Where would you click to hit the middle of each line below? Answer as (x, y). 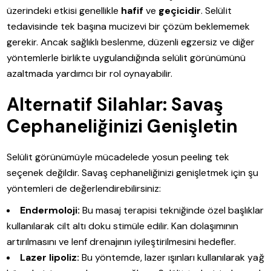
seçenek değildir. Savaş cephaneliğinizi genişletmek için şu (133, 172)
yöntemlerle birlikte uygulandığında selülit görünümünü (126, 57)
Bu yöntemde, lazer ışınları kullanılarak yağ (172, 257)
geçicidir (180, 10)
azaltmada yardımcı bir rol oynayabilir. (90, 73)
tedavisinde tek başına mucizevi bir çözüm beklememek (129, 26)
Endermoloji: (50, 210)
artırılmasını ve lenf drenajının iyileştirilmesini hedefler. (122, 241)
